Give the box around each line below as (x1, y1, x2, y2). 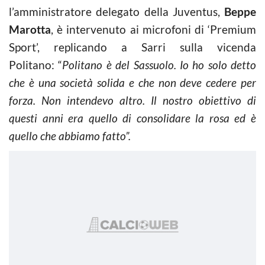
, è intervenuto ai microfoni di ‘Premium (51, 22, 256, 36)
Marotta (9, 22, 51, 36)
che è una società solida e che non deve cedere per (9, 76, 256, 89)
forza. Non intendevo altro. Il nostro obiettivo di (9, 93, 256, 107)
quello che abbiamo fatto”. (9, 129, 131, 143)
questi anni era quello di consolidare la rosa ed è (9, 111, 256, 125)
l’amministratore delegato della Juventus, (9, 5, 220, 18)
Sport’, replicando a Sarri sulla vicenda (9, 40, 256, 54)
